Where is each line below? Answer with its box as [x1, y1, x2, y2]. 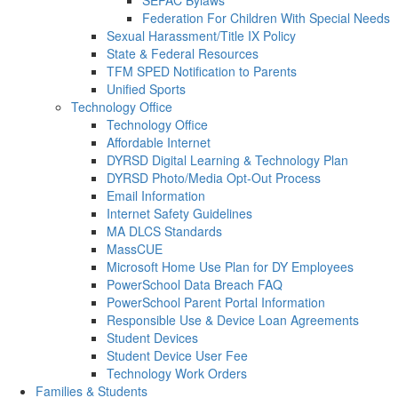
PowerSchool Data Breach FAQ [107, 275, 283, 293]
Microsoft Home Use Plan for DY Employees [107, 258, 354, 275]
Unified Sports [107, 80, 186, 98]
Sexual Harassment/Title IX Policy [107, 27, 296, 44]
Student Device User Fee [107, 346, 248, 364]
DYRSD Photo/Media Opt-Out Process [107, 169, 321, 187]
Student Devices [107, 329, 198, 346]
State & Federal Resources [107, 44, 259, 62]
